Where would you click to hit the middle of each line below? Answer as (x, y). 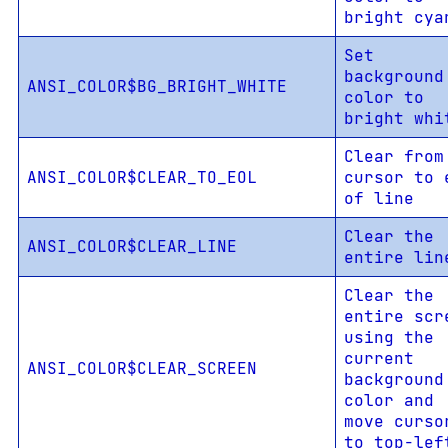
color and (388, 401)
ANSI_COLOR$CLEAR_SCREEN (141, 369)
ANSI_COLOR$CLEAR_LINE (131, 247)
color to (383, 98)
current (378, 359)
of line (378, 199)
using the (388, 338)
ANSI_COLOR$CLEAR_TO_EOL (141, 178)
